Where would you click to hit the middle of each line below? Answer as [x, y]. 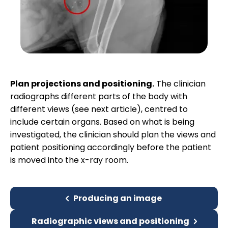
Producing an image [118, 198]
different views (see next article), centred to [99, 109]
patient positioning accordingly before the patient [111, 148]
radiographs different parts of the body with [99, 97]
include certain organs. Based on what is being [102, 122]
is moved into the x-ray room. [69, 160]
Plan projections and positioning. [82, 84]
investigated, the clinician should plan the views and [113, 135]
